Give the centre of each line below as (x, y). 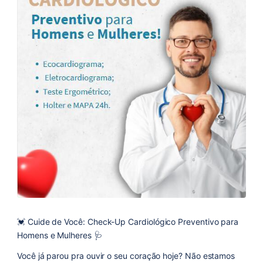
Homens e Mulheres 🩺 (60, 235)
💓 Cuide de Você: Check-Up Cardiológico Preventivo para (128, 221)
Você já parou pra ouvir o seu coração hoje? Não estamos (126, 255)
